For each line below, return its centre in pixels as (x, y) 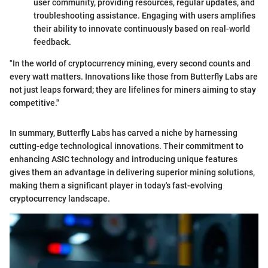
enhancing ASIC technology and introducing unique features (124, 159)
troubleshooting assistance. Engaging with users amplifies (144, 16)
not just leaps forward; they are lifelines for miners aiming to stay (133, 90)
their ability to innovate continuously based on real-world (142, 29)
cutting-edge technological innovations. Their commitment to (127, 146)
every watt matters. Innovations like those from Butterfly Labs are (134, 77)
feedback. (52, 42)
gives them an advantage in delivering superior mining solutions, (132, 173)
